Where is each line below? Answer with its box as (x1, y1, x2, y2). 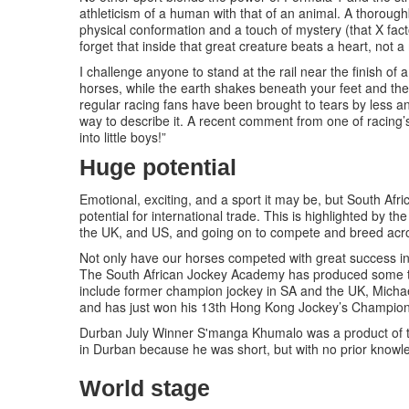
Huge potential (79, 155, 236, 180)
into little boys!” (79, 128, 166, 146)
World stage (79, 376, 210, 401)
